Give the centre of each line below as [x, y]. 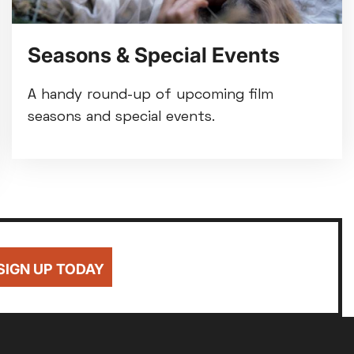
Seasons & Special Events [153, 55]
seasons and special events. [121, 117]
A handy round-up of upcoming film [150, 95]
